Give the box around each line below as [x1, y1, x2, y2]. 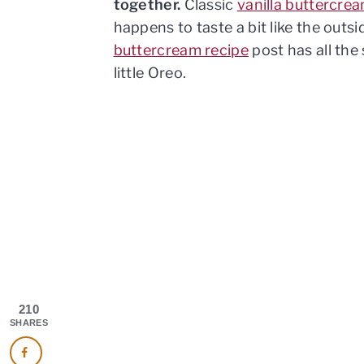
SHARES [10, 318, 48, 327]
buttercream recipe [113, 41, 249, 58]
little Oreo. [113, 64, 187, 81]
